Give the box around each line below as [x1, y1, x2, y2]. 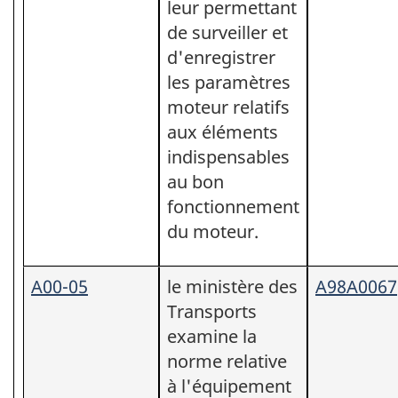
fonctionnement [167, 194, 299, 219]
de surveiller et [167, 20, 288, 44]
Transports [167, 298, 257, 323]
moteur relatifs [167, 94, 290, 119]
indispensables [167, 144, 290, 169]
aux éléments [167, 119, 278, 144]
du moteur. [167, 219, 259, 243]
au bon [167, 169, 224, 194]
